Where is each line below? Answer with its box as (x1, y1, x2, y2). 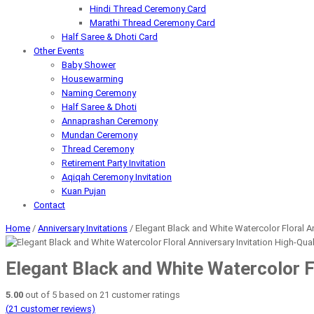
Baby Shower (62, 60, 116, 70)
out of (23, 289, 52, 300)
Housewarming (62, 74, 123, 84)
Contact (34, 200, 65, 210)
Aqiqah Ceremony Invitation (62, 172, 172, 182)
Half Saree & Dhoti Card (62, 32, 158, 42)
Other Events (34, 46, 84, 56)
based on (57, 289, 100, 300)
